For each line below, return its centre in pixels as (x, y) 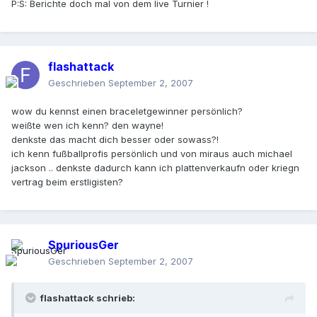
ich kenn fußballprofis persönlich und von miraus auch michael (152, 154)
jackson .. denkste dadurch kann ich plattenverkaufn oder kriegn (155, 168)
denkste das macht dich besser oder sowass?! (115, 140)
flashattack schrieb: (88, 298)
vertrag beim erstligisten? (67, 182)
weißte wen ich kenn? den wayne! (87, 126)
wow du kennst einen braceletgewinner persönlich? (127, 111)
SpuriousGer (83, 245)
